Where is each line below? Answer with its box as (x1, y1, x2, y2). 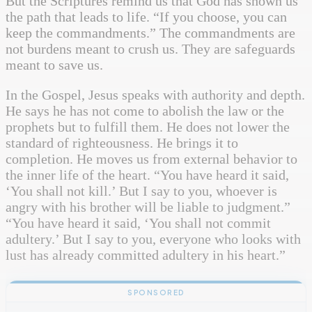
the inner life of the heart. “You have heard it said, (6, 167, 289, 183)
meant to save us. (6, 57, 103, 73)
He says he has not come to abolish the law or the (6, 103, 284, 119)
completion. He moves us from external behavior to (6, 151, 297, 167)
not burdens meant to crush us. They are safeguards (6, 41, 295, 57)
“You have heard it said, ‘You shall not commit (6, 215, 271, 231)
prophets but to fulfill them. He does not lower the (6, 119, 290, 135)
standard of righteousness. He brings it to (6, 135, 238, 151)
